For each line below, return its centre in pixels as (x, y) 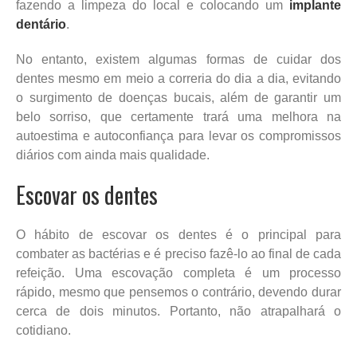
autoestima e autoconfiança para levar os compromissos (178, 135)
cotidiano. (43, 330)
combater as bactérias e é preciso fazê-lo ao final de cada (178, 253)
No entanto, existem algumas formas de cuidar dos (178, 59)
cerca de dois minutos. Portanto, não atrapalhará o (178, 311)
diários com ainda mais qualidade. (113, 155)
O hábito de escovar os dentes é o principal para (178, 234)
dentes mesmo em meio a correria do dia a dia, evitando (178, 78)
